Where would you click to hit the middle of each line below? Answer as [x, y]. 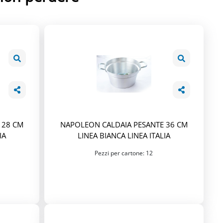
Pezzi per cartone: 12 [124, 153]
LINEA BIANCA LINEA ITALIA [124, 135]
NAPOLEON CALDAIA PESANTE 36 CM [124, 124]
